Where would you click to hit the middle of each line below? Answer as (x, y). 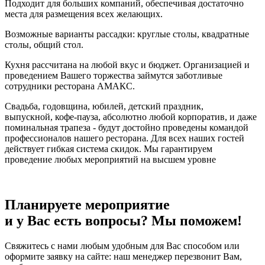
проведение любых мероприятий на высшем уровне (110, 159)
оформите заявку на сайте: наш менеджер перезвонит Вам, (123, 256)
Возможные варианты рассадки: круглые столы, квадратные (127, 34)
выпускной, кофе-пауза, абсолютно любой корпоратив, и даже (131, 117)
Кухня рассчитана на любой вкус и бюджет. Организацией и (127, 64)
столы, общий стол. (44, 44)
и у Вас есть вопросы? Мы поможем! (123, 220)
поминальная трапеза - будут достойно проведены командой (127, 127)
